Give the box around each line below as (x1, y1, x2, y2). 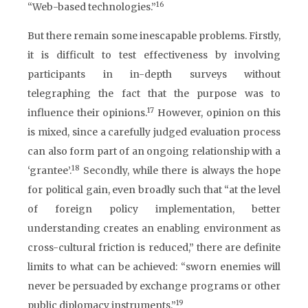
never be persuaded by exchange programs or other (27, 280, 280, 292)
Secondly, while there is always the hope (80, 164, 280, 177)
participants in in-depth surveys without (27, 68, 280, 80)
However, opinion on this (154, 107, 281, 119)
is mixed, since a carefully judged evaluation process (27, 126, 280, 138)
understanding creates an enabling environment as (27, 222, 280, 234)
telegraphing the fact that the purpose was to (27, 87, 280, 100)
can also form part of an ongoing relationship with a (27, 145, 280, 157)
